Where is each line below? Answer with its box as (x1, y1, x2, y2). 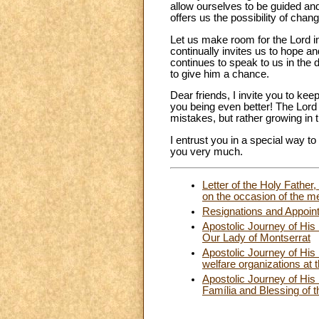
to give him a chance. (170, 68, 269, 80)
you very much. (170, 145, 243, 157)
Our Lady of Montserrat (202, 232, 310, 244)
